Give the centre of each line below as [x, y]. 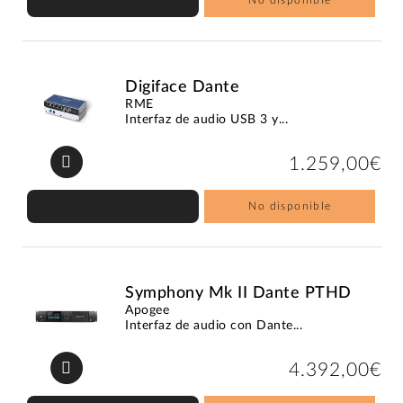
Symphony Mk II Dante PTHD [238, 293]
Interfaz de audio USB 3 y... [207, 119]
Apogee [148, 310]
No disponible [290, 206]
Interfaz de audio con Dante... [214, 325]
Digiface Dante [183, 87]
